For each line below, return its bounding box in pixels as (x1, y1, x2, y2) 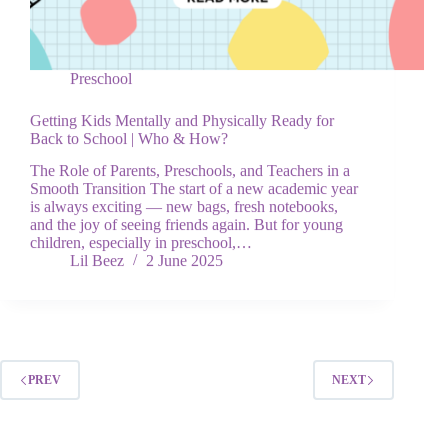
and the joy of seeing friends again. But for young (30, 216, 343, 234)
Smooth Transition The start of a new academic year (30, 180, 358, 198)
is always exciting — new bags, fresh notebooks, (30, 198, 338, 216)
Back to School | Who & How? (30, 129, 232, 147)
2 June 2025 (146, 252, 223, 270)
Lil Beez (70, 252, 124, 270)
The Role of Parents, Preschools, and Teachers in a (30, 162, 350, 180)
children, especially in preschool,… (30, 234, 252, 252)
